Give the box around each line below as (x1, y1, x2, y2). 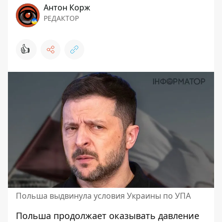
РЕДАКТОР (44, 13, 79, 23)
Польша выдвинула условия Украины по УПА (16, 190, 191, 201)
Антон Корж (44, 2, 90, 13)
